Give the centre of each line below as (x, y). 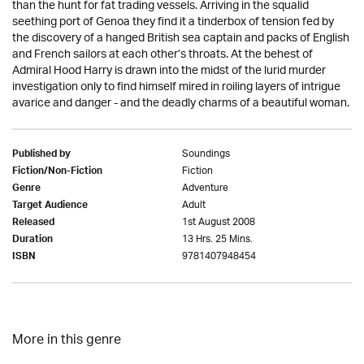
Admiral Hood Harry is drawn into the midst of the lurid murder (169, 71)
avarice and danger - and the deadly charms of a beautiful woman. (181, 103)
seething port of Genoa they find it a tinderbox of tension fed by (173, 22)
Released (33, 223)
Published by (41, 155)
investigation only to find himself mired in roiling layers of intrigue (176, 87)
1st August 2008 (219, 222)
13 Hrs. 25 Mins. (217, 239)
